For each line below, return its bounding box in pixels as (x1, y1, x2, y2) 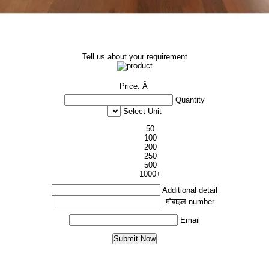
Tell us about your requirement (82, 52, 187, 61)
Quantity (175, 95, 205, 104)
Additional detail (162, 186, 217, 195)
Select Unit (123, 107, 162, 116)
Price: (119, 82, 142, 91)
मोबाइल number (166, 197, 214, 206)
